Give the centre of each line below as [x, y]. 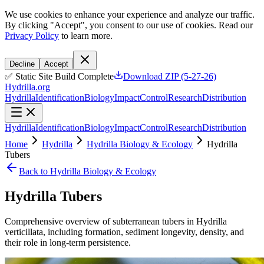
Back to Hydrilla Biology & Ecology [88, 171]
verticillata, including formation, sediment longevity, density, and [124, 232]
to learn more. [86, 36]
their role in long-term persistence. [68, 242]
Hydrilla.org [27, 87]
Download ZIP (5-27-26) [170, 76]
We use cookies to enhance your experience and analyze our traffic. [130, 14]
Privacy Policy [32, 36]
